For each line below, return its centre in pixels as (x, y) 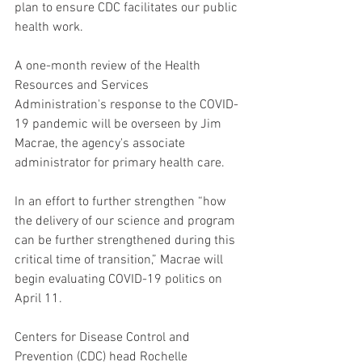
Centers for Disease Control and (104, 337)
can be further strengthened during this (126, 240)
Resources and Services (83, 85)
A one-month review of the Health (109, 66)
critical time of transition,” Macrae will (120, 260)
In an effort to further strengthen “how (122, 202)
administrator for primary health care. (120, 163)
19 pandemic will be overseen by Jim (120, 124)
